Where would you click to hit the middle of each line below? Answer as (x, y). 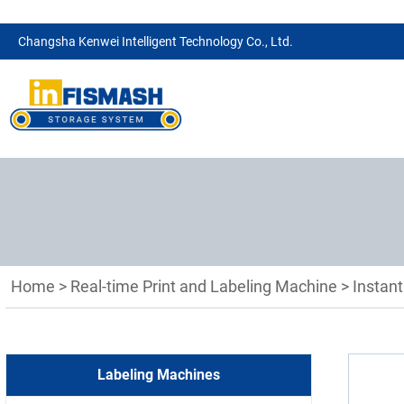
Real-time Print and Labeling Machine (204, 286)
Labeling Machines (159, 375)
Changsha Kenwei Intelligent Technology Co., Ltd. (156, 41)
